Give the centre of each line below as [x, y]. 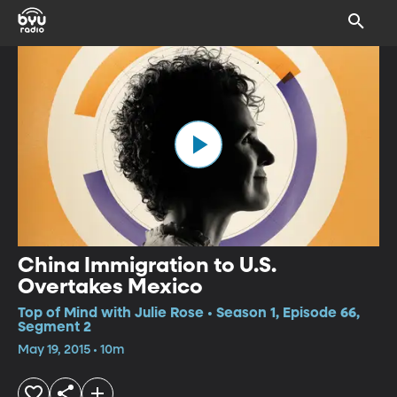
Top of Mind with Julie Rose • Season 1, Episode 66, [189, 313]
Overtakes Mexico [110, 287]
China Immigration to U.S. [147, 265]
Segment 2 [54, 327]
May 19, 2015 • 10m [71, 350]
